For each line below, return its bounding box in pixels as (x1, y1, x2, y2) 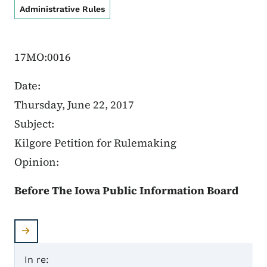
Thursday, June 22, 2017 (14, 97, 134, 113)
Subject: (14, 116, 57, 132)
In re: (24, 254, 49, 266)
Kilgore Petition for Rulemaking (14, 135, 176, 151)
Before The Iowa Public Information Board (14, 183, 238, 198)
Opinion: (14, 154, 61, 170)
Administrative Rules (20, 4, 105, 14)
